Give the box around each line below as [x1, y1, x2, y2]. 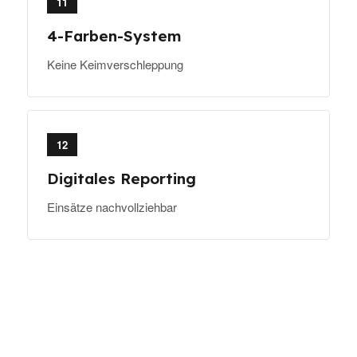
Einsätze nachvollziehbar [47, 198, 177, 216]
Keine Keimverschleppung [47, 56, 183, 73]
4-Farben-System [47, 26, 182, 46]
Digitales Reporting [47, 169, 196, 189]
